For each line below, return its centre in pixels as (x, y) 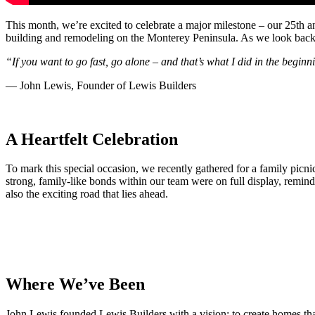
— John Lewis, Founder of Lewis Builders (101, 85)
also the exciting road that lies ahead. (87, 194)
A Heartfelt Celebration (92, 139)
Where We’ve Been (75, 284)
